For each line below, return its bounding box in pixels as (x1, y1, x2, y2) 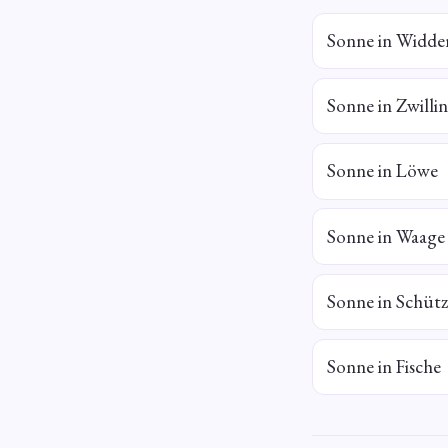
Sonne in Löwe (327, 158, 439, 184)
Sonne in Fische (327, 353, 442, 379)
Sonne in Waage (327, 223, 446, 249)
